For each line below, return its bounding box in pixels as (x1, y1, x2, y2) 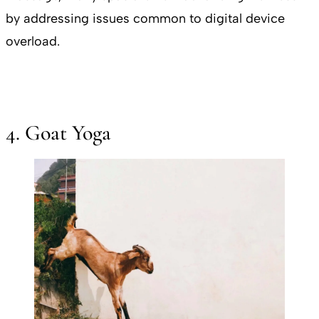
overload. (6, 33, 63, 49)
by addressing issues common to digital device (6, 10, 285, 26)
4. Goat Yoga (6, 119, 111, 146)
